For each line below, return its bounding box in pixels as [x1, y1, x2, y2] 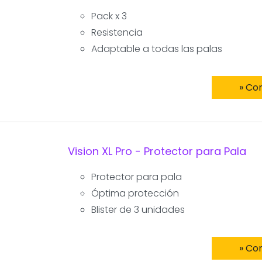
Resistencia [91, 25, 143, 39]
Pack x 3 [91, 9, 127, 23]
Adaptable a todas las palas [91, 42, 222, 56]
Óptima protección [91, 186, 179, 200]
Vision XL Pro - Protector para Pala [67, 143, 246, 158]
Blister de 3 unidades [91, 202, 185, 216]
